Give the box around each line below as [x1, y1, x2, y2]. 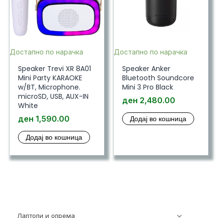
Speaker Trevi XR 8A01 [18, 63, 91, 73]
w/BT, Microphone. [18, 82, 80, 92]
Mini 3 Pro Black [122, 82, 173, 92]
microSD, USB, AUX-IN [18, 91, 89, 101]
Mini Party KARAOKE [18, 73, 82, 83]
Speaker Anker [122, 63, 170, 73]
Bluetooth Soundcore [122, 73, 194, 83]
